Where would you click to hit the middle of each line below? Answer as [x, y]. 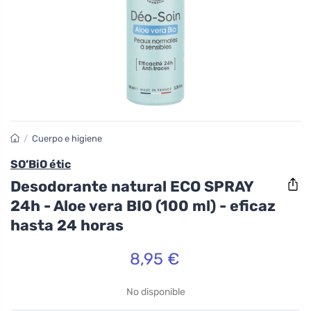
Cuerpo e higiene [67, 138]
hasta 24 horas [67, 225]
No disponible [155, 292]
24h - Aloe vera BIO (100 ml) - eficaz [143, 205]
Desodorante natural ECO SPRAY [132, 186]
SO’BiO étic [41, 164]
